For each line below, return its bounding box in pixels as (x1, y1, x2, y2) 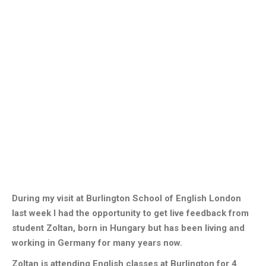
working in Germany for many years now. (12, 237, 182, 248)
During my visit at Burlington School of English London (12, 193, 241, 204)
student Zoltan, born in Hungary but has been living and (12, 223, 245, 233)
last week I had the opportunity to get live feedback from (12, 208, 249, 218)
